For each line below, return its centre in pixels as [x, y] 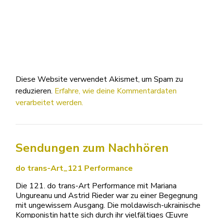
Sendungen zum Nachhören [92, 148]
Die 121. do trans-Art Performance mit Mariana [96, 186]
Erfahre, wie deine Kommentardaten [116, 91]
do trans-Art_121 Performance [74, 168]
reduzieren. [35, 91]
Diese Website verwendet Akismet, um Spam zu [99, 79]
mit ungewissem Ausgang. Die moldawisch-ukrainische [108, 205]
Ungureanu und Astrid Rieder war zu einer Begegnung [107, 195]
